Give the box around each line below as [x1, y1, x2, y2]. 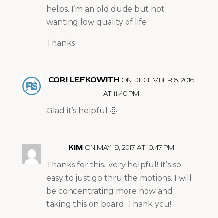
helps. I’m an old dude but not [46, 4, 164, 14]
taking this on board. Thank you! [46, 199, 171, 209]
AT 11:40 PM [103, 89, 139, 98]
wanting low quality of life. [46, 17, 148, 27]
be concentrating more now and [46, 186, 173, 196]
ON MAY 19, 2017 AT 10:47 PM [84, 143, 174, 152]
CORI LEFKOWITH [48, 74, 119, 85]
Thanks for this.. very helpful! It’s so [46, 160, 181, 169]
